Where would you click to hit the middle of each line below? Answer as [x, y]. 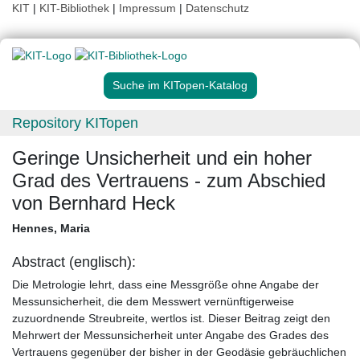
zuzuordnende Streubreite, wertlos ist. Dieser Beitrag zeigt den [171, 319]
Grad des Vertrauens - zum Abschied [169, 181]
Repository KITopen [75, 123]
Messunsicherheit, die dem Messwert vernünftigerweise [153, 302]
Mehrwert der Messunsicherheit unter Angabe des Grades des [170, 335]
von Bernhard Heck [94, 203]
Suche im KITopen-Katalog [180, 86]
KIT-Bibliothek [76, 8]
